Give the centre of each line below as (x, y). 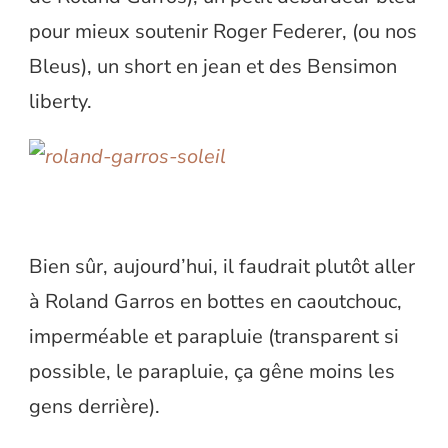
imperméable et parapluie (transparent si (214, 337)
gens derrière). (94, 407)
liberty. (60, 102)
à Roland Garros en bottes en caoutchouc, (215, 302)
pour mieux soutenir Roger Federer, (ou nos (223, 32)
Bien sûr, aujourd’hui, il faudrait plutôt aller (222, 267)
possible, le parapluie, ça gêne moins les (212, 372)
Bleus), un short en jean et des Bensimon (213, 67)
